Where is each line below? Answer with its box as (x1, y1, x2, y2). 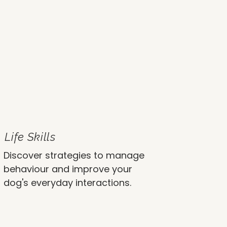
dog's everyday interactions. (3, 176, 131, 189)
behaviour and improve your (3, 162, 132, 175)
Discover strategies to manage (3, 148, 144, 162)
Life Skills (5, 130, 56, 143)
